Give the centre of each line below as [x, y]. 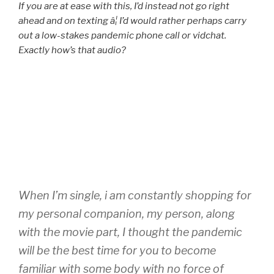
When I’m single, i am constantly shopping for [135, 196]
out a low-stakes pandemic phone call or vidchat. [122, 35]
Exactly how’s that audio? [72, 50]
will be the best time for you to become [117, 251]
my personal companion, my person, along [127, 214]
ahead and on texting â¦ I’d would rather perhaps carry [132, 20]
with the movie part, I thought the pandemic [130, 232]
